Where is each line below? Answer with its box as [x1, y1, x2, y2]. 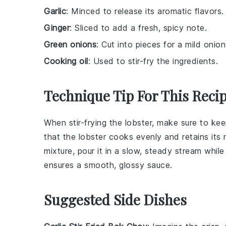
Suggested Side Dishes [44, 190, 187, 209]
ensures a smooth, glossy [44, 160, 147, 170]
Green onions [44, 39, 96, 49]
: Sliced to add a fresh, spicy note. [70, 23, 207, 33]
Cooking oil [44, 56, 88, 66]
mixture [44, 146, 73, 156]
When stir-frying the [44, 118, 125, 128]
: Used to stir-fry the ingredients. [88, 56, 218, 66]
